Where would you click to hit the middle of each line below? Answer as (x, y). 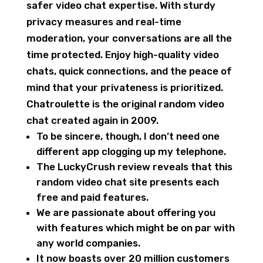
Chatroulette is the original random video (125, 104)
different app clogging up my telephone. (131, 151)
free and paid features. (92, 197)
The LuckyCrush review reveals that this (134, 167)
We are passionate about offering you (126, 213)
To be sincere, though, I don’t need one (128, 136)
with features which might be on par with (135, 228)
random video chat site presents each (127, 182)
